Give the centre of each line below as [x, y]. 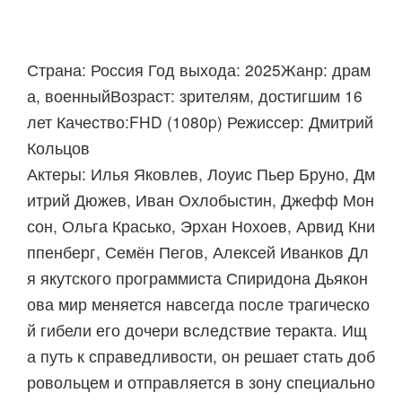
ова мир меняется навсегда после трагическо [198, 304]
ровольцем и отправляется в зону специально [201, 382]
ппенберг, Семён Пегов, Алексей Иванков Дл [198, 252]
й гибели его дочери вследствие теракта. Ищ [197, 330]
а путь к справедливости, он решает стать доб [201, 356]
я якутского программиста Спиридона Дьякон [197, 278]
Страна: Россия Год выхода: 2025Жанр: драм [199, 70]
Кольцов [58, 148]
